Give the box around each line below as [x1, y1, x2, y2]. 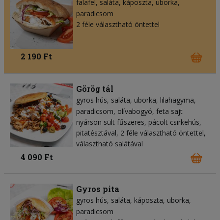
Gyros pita [76, 184, 119, 194]
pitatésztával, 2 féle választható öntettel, [76, 128, 206, 137]
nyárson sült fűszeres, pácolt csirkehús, [76, 117, 201, 127]
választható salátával [76, 138, 143, 148]
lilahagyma [160, 95, 194, 105]
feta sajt [156, 106, 183, 116]
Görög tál [76, 83, 113, 94]
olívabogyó [117, 106, 152, 116]
